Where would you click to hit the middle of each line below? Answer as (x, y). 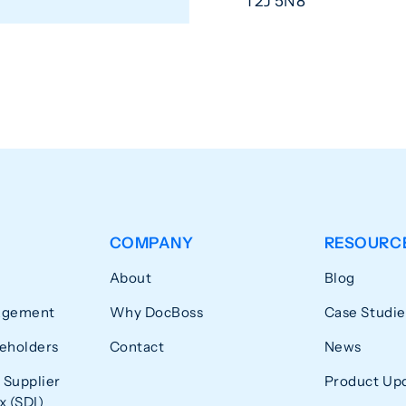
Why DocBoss (156, 312)
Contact (137, 347)
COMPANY (151, 242)
